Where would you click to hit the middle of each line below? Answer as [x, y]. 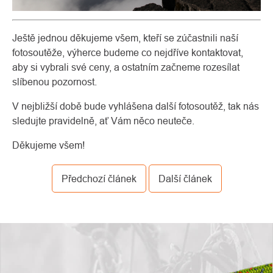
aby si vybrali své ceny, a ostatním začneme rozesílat [126, 67]
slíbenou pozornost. [55, 81]
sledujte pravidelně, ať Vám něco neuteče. [103, 120]
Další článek [185, 178]
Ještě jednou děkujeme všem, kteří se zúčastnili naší [125, 37]
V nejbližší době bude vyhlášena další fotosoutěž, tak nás [136, 106]
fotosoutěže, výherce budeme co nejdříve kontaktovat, [128, 52]
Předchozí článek [99, 178]
